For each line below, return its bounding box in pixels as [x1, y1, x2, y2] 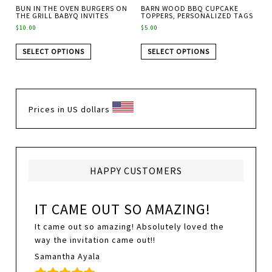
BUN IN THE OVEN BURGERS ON [16, 4, 128, 13]
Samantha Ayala [35, 250, 101, 262]
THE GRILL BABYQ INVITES [16, 11, 109, 21]
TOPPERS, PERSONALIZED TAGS [140, 11, 253, 21]
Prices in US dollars [29, 103, 113, 115]
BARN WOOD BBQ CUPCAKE [140, 4, 239, 13]
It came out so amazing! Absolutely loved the [35, 220, 225, 232]
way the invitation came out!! [35, 234, 156, 245]
